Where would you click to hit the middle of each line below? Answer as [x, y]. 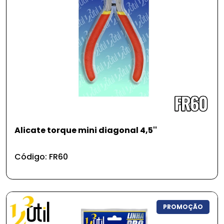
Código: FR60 [41, 157]
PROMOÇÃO [183, 206]
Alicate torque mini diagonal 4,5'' [86, 130]
